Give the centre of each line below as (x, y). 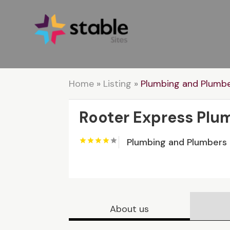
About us (130, 209)
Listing (118, 84)
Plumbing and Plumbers (177, 142)
